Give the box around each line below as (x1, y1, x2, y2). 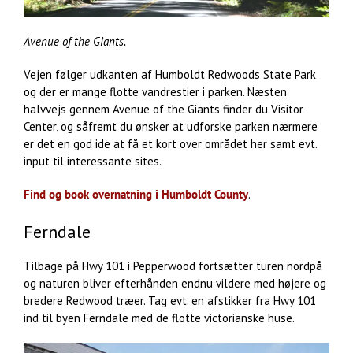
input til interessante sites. (24, 154, 162, 169)
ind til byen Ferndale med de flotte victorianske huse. (24, 310, 295, 325)
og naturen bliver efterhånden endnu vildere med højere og (24, 275, 326, 291)
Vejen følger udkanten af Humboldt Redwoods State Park (24, 67, 316, 83)
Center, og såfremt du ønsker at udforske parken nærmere (24, 119, 318, 135)
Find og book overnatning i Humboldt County (24, 187, 248, 203)
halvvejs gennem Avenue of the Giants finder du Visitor (24, 102, 303, 117)
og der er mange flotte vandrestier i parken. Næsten (24, 84, 287, 100)
